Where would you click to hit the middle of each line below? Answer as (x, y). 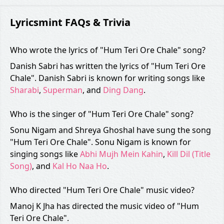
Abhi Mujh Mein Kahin (121, 154)
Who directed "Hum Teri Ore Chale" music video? (102, 190)
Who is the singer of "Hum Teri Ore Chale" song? (102, 114)
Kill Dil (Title (189, 154)
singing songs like (45, 154)
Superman (63, 90)
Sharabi (24, 90)
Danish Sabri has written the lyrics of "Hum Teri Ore (108, 66)
